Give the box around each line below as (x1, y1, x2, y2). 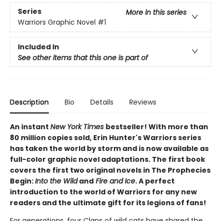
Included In (18, 41, 59, 52)
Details (90, 97, 113, 107)
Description (10, 97, 49, 107)
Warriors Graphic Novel (18, 17, 96, 28)
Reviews (129, 97, 156, 107)
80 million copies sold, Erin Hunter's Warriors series (10, 133, 201, 143)
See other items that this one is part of (18, 52, 148, 63)
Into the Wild (35, 176, 77, 186)
